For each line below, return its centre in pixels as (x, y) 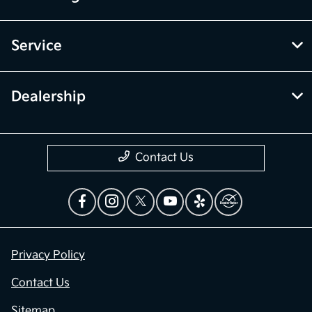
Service (37, 46)
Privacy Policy (48, 255)
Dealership (48, 96)
